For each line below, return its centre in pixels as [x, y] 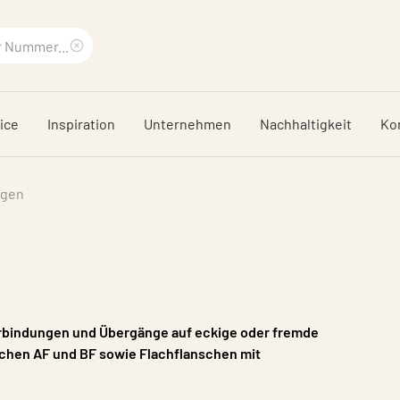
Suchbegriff [122, 67]
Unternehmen [187, 124]
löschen [107, 97]
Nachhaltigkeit [306, 124]
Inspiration [81, 124]
